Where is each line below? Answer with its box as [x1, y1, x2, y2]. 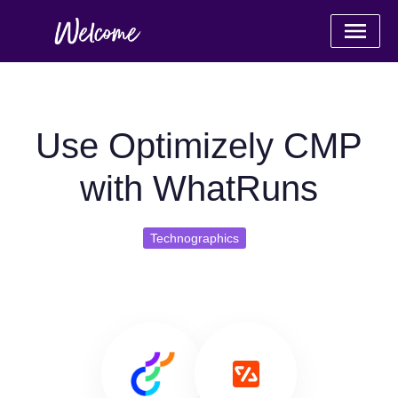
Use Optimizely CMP [36, 126, 362, 165]
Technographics [150, 231, 239, 245]
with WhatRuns [80, 169, 318, 208]
